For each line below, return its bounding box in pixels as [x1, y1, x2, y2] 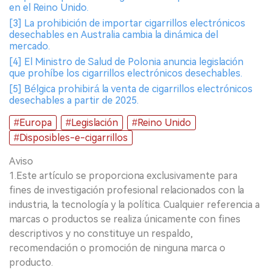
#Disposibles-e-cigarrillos [14, 131, 128, 143]
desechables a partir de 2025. [9, 94, 139, 106]
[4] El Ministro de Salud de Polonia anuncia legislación [9, 55, 243, 67]
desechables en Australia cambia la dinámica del [9, 28, 218, 40]
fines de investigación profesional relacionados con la [9, 184, 244, 196]
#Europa [14, 116, 52, 128]
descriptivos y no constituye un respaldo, [9, 227, 193, 239]
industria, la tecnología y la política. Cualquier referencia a [9, 198, 260, 210]
